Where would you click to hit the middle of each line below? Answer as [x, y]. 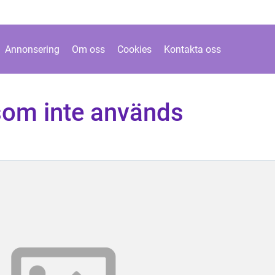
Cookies [134, 49]
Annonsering [32, 49]
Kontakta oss [192, 49]
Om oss [88, 49]
